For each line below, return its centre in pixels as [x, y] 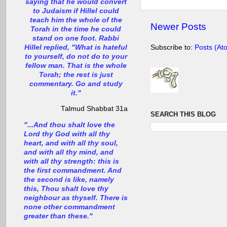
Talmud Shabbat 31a [94, 109]
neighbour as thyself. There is [76, 198]
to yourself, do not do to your [76, 56]
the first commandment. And [73, 170]
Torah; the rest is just [76, 74]
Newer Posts [178, 27]
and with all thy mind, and [69, 152]
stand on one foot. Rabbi [76, 38]
